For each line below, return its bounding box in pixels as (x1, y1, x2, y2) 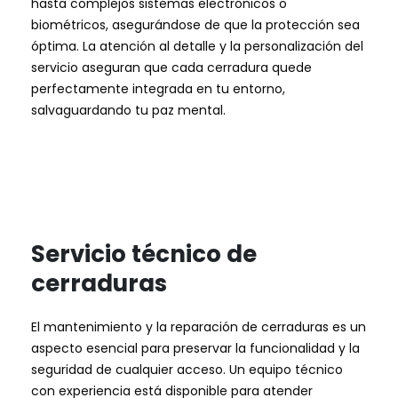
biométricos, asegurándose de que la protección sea (31, 15, 360, 34)
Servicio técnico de (31, 238, 257, 271)
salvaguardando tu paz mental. (31, 100, 226, 119)
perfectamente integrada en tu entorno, (31, 79, 285, 98)
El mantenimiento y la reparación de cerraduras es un (31, 318, 366, 337)
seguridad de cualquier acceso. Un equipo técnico (31, 361, 343, 379)
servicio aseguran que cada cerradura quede (31, 58, 312, 76)
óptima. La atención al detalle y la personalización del (31, 36, 363, 55)
